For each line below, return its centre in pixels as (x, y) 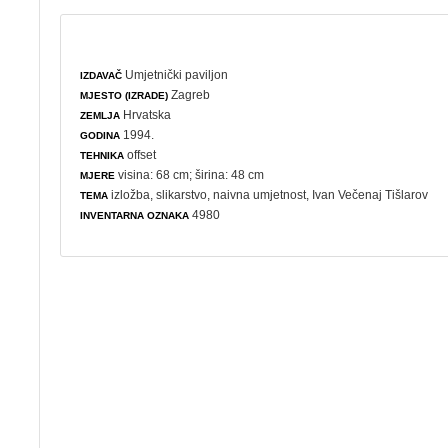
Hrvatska (146, 114)
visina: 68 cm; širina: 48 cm (190, 174)
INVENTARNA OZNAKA (135, 215)
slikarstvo (182, 194)
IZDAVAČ (101, 75)
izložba (131, 194)
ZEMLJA (100, 115)
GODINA (100, 135)
